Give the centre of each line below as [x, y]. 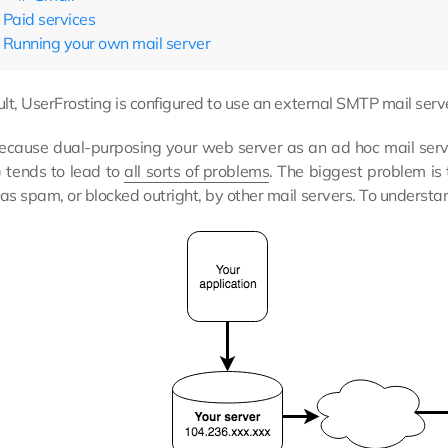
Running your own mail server [106, 42]
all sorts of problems [197, 170]
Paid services [49, 18]
